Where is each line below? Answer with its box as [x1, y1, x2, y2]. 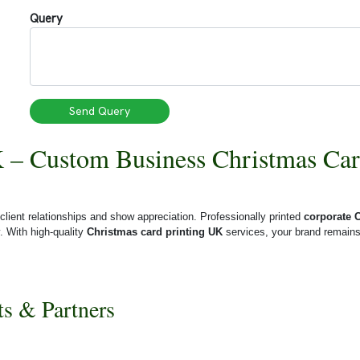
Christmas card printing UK [87, 225, 223, 238]
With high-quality [6, 225, 87, 238]
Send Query [68, 103, 130, 118]
